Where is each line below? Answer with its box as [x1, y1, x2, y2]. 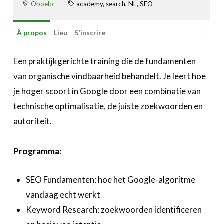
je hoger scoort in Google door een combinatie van [13, 86, 201, 97]
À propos [16, 28, 47, 37]
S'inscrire [74, 28, 105, 37]
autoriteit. [13, 116, 52, 127]
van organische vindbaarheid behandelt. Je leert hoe [13, 71, 206, 82]
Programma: [13, 146, 61, 157]
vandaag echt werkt [26, 189, 101, 200]
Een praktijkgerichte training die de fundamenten [13, 56, 196, 67]
